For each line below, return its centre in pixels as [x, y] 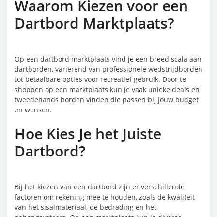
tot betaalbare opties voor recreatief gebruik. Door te [100, 79]
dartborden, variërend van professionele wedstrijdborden [108, 69]
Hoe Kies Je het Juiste [88, 133]
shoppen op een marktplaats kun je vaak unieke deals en [107, 89]
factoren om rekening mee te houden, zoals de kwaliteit [105, 197]
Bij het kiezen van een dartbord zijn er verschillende [100, 187]
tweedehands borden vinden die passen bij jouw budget [107, 100]
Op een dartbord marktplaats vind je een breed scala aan [108, 59]
